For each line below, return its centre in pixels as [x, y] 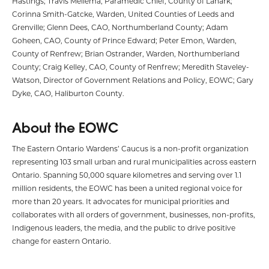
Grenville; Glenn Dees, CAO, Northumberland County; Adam [120, 27]
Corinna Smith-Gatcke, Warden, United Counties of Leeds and [123, 14]
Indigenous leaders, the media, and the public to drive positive [124, 228]
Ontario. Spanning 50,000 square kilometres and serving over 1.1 [127, 175]
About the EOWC [65, 128]
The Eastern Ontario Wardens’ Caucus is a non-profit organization [130, 149]
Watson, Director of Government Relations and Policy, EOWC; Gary [133, 80]
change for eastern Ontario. [62, 241]
